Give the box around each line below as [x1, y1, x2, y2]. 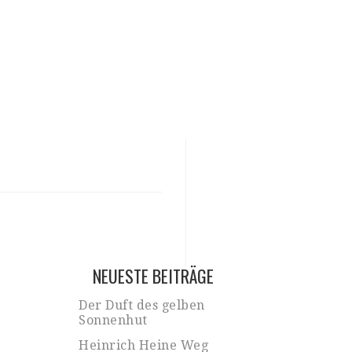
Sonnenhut [79, 313, 148, 328]
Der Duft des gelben [79, 298, 205, 313]
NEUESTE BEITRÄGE [93, 263, 214, 289]
